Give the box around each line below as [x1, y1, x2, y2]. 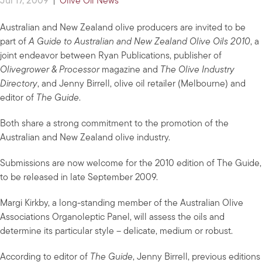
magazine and [99, 65, 160, 75]
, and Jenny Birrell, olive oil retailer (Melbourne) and [37, 80, 246, 89]
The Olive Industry [160, 65, 235, 75]
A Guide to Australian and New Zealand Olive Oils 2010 [29, 37, 250, 47]
